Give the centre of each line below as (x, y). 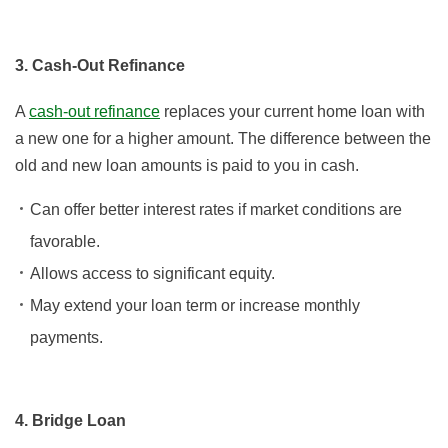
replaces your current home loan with (292, 112)
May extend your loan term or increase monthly (195, 306)
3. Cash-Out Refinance (100, 66)
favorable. (65, 242)
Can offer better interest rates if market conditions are (216, 210)
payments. (66, 338)
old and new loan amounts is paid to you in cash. (187, 166)
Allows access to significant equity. (152, 274)
